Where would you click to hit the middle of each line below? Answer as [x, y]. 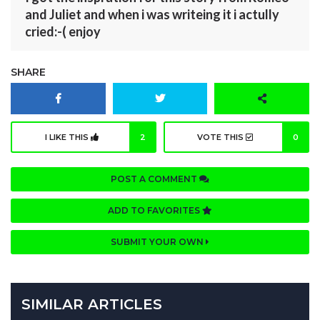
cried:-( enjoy [63, 32]
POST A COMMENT [155, 179]
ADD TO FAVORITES [155, 211]
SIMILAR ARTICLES [92, 305]
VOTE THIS [221, 137]
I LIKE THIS [68, 137]
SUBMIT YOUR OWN [158, 242]
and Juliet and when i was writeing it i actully [152, 15]
